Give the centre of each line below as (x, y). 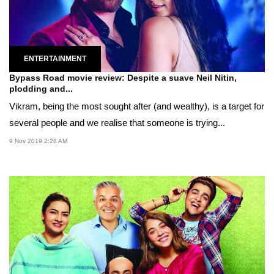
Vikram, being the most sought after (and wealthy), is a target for (137, 106)
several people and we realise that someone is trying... (117, 122)
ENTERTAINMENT (55, 58)
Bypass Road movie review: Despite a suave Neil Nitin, (123, 77)
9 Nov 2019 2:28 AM (38, 141)
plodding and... (41, 88)
